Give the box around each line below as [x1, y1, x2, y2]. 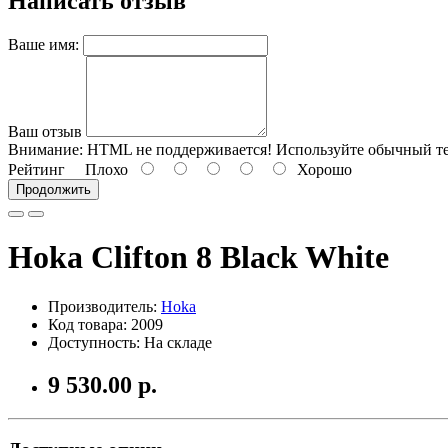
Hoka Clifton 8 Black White [8, 239, 389, 276]
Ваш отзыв [8, 122, 82, 140]
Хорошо [289, 160, 352, 178]
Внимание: [8, 140, 83, 158]
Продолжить [16, 181, 91, 197]
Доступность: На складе [48, 333, 212, 351]
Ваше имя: [8, 35, 79, 53]
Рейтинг [8, 160, 65, 178]
